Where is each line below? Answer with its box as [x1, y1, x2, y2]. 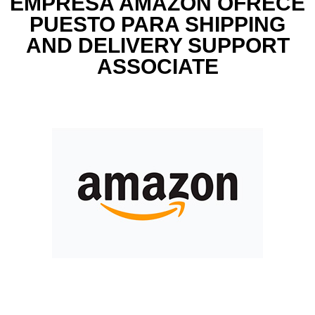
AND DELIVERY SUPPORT [25, 34, 290, 57]
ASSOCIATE [96, 55, 219, 78]
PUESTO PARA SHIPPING [30, 13, 285, 36]
